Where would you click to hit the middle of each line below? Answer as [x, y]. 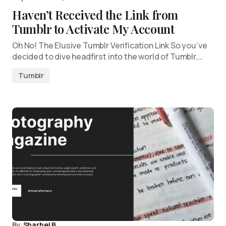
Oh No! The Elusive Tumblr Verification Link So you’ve [110, 45]
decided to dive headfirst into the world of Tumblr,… [107, 56]
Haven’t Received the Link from [95, 15]
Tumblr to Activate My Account [93, 29]
